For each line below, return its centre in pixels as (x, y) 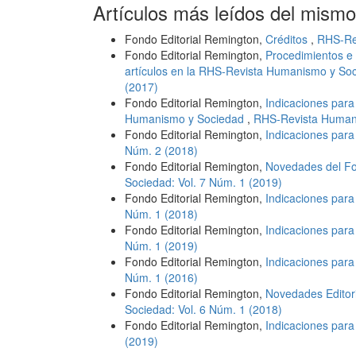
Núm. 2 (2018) (161, 150)
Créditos (288, 39)
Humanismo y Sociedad (186, 118)
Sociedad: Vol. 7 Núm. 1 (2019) (203, 182)
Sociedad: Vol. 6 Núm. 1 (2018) (203, 309)
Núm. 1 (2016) (161, 277)
